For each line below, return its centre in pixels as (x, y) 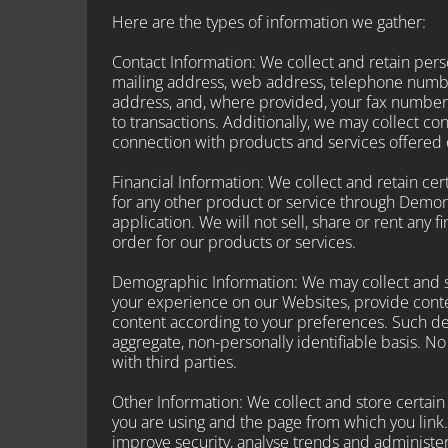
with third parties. (174, 361)
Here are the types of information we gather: (269, 21)
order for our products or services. (234, 241)
